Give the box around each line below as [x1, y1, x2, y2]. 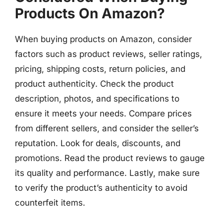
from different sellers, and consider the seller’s [15, 123, 199, 133]
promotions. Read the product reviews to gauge [15, 153, 205, 163]
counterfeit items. [15, 198, 85, 208]
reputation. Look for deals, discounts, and [15, 138, 180, 148]
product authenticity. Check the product [15, 79, 174, 89]
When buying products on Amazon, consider [15, 34, 192, 44]
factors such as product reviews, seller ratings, [15, 49, 202, 59]
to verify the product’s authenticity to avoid [15, 183, 187, 193]
